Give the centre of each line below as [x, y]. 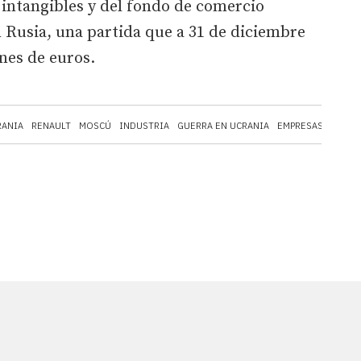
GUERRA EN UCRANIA [223, 125]
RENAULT [51, 125]
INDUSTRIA [144, 125]
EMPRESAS [300, 125]
